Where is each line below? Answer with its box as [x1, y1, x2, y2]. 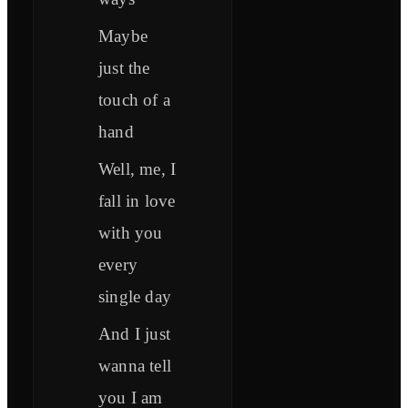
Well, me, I [98, 159, 177, 179]
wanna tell [98, 356, 171, 376]
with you [98, 223, 163, 243]
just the [98, 58, 150, 78]
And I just [98, 324, 170, 344]
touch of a [98, 90, 170, 110]
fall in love [98, 191, 176, 211]
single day [98, 287, 171, 307]
